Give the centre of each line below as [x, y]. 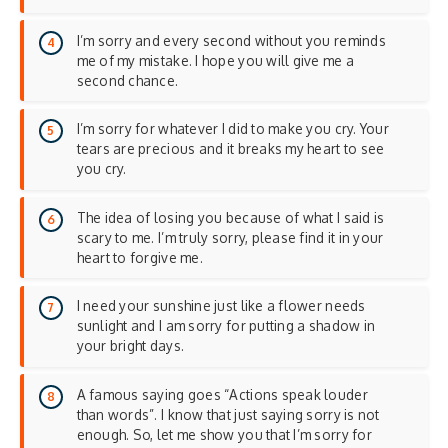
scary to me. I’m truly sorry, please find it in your [230, 237]
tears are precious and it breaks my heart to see [230, 149]
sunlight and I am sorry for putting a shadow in [226, 326]
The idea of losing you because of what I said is [230, 217]
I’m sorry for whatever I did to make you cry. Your [232, 129]
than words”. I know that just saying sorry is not [228, 414]
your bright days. [130, 346]
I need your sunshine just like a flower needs [221, 306]
